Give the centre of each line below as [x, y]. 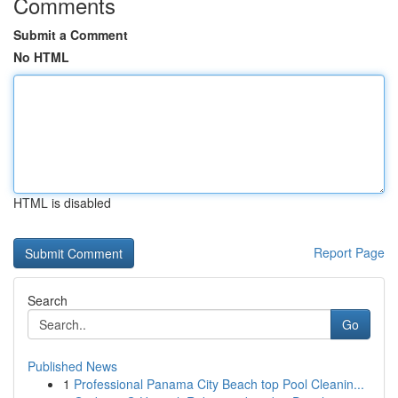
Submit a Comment [71, 35]
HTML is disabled [62, 203]
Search [48, 300]
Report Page [349, 252]
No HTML [41, 57]
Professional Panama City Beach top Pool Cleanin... [219, 384]
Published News [72, 366]
